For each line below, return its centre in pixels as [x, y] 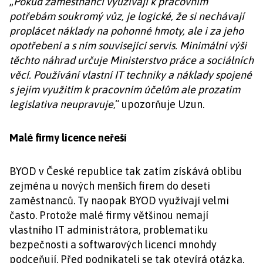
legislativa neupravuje [61, 104]
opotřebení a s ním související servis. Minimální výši [128, 45]
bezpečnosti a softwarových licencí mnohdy [113, 245]
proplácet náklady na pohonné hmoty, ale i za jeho [127, 31]
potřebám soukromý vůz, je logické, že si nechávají [127, 16]
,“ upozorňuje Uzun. [159, 104]
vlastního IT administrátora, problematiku [109, 230]
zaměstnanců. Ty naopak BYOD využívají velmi [119, 200]
